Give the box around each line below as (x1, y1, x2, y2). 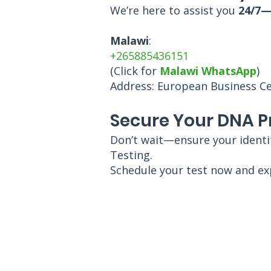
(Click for (110, 64, 160, 78)
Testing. (110, 148, 152, 162)
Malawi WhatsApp (160, 64, 256, 78)
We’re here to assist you (110, 3, 238, 18)
